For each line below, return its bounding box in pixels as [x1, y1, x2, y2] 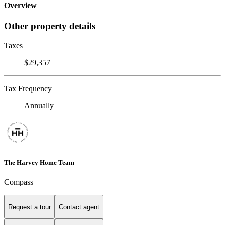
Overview [4, 1, 37, 10]
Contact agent [59, 203, 99, 211]
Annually [24, 101, 54, 110]
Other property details [4, 21, 95, 32]
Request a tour [8, 203, 51, 211]
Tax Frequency [4, 84, 52, 93]
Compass [4, 178, 33, 187]
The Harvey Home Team [4, 159, 74, 167]
